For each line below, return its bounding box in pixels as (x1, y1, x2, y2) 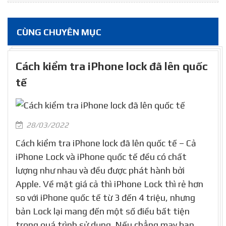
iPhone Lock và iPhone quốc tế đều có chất (16, 151, 187, 162)
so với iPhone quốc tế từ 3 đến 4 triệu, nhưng (16, 192, 195, 203)
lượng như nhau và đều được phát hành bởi (16, 164, 185, 176)
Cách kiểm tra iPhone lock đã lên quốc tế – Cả (16, 137, 196, 148)
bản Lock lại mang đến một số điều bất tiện (16, 205, 190, 216)
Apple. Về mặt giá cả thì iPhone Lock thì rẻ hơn (16, 178, 203, 189)
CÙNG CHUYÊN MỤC (17, 26, 101, 37)
